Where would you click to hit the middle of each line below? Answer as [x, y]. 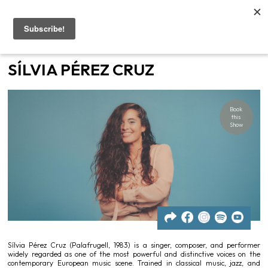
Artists [35, 84]
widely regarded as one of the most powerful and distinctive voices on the [134, 254]
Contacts [43, 149]
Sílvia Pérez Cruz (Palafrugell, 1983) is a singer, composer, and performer [134, 245]
